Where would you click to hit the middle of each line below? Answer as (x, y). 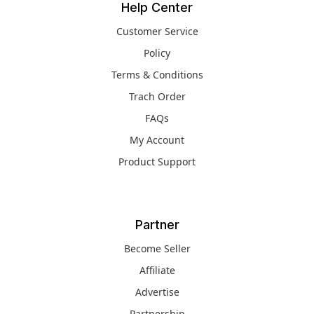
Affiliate (157, 270)
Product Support (157, 161)
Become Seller (157, 248)
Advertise (157, 292)
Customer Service (157, 31)
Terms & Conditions (157, 74)
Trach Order (157, 96)
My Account (157, 139)
